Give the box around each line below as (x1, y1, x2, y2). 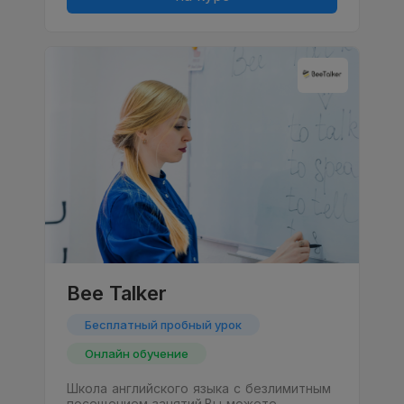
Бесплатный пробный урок (85, 317, 242, 333)
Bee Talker (67, 281, 167, 306)
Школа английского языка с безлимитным (67, 381, 331, 397)
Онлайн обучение (85, 346, 188, 362)
